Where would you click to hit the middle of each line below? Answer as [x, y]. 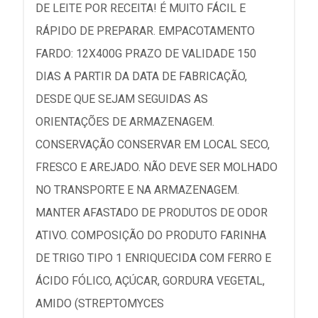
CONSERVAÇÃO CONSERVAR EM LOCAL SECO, [153, 144]
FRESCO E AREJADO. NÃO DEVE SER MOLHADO [157, 167]
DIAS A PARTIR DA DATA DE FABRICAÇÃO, [141, 76]
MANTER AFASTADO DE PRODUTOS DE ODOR [152, 212]
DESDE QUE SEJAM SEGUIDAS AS [122, 99]
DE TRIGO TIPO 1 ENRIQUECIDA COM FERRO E [153, 258]
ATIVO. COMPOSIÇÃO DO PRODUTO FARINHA [151, 235]
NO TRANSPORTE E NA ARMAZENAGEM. [137, 190]
